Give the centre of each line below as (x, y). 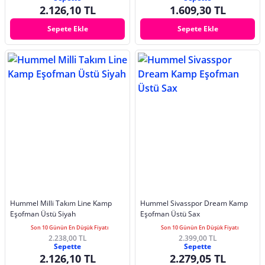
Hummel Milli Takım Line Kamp (61, 203)
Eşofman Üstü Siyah (43, 214)
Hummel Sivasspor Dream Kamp (194, 203)
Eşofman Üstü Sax (170, 214)
